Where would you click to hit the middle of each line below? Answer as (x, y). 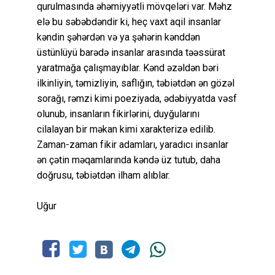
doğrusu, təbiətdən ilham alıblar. (103, 176)
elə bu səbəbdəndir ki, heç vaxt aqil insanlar (129, 22)
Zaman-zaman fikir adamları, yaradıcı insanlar (133, 145)
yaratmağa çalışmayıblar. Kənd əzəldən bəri (128, 68)
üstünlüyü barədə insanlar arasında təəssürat (131, 53)
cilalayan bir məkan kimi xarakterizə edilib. (126, 130)
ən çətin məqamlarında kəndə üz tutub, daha (129, 160)
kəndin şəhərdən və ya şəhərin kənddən (118, 37)
